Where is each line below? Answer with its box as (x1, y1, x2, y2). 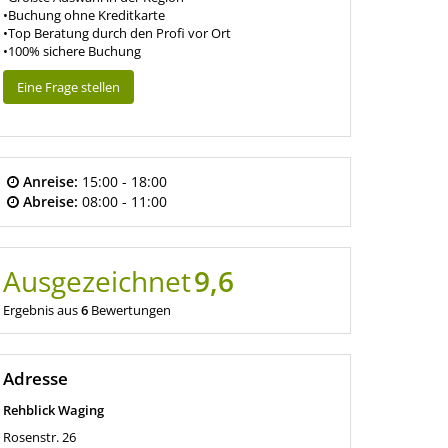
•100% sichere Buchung (2, 41, 141, 60)
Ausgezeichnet (2, 261, 191, 300)
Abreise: (22, 191, 78, 211)
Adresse (2, 366, 68, 390)
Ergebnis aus (2, 300, 81, 319)
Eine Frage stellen (16, 77, 120, 96)
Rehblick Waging (2, 400, 104, 419)
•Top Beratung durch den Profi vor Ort (2, 23, 231, 42)
